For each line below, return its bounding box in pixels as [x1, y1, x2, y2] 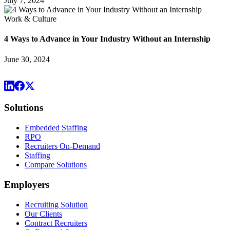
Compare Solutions [25, 160, 87, 169]
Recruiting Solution [25, 200, 88, 209]
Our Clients [25, 209, 62, 218]
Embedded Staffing [25, 123, 87, 132]
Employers [4, 179, 49, 190]
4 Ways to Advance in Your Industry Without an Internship [4, 34, 210, 44]
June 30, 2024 [4, 54, 50, 64]
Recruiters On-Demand [25, 142, 100, 151]
